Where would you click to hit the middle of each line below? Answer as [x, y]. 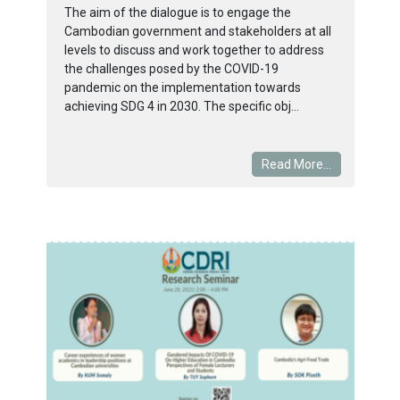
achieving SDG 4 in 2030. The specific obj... [181, 106]
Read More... [296, 164]
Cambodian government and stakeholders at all [197, 31]
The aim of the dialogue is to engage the [177, 12]
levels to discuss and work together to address [194, 50]
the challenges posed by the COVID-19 [171, 68]
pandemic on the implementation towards [182, 87]
